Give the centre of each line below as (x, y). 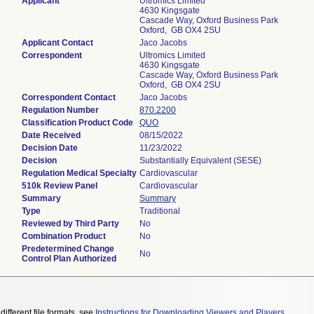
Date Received (51, 135)
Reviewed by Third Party (70, 224)
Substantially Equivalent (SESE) (200, 161)
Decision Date (50, 148)
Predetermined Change (68, 249)
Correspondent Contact (69, 97)
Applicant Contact (57, 43)
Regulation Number (60, 110)
